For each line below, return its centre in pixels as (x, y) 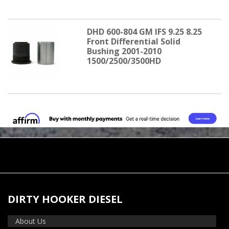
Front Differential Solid (133, 42)
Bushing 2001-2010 (124, 51)
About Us (31, 221)
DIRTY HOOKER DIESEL (65, 199)
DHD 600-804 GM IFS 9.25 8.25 (144, 32)
